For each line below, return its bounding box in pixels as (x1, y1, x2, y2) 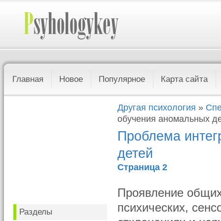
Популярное (99, 74, 146, 84)
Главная (12, 74, 44, 84)
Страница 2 (117, 162, 168, 172)
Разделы (19, 207, 53, 217)
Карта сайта (161, 74, 208, 84)
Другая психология (117, 103, 196, 112)
